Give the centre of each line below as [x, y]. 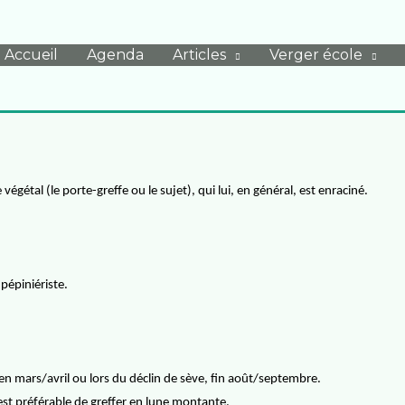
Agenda [115, 55]
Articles [199, 55]
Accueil [31, 55]
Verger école [316, 55]
